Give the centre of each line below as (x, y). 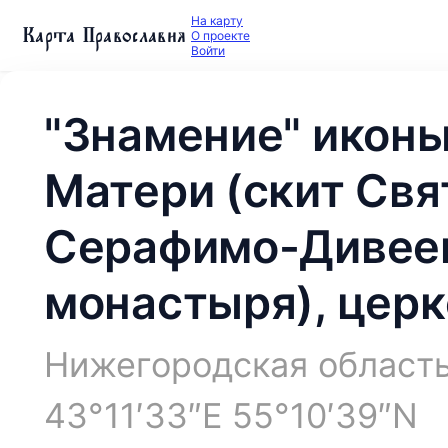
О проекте (220, 35)
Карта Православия (105, 35)
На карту (217, 20)
